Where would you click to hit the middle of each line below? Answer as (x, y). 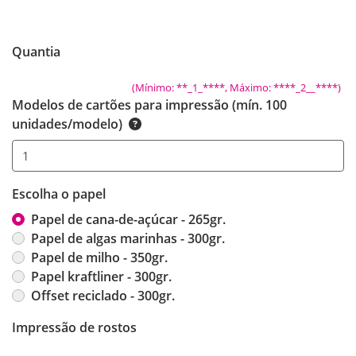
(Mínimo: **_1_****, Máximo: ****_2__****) (236, 87)
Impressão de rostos (74, 328)
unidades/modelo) (67, 124)
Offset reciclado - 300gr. (103, 296)
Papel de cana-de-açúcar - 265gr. (128, 220)
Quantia (36, 51)
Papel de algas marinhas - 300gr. (128, 239)
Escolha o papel (59, 194)
